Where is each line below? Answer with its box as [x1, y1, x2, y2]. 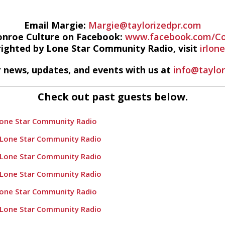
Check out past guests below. [37, 90, 188, 103]
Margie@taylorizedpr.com [88, 19, 201, 31]
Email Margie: [24, 19, 88, 31]
